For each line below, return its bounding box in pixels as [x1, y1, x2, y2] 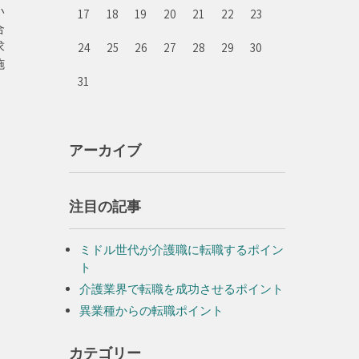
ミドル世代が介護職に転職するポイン [79, 242, 284, 257]
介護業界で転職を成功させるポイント [79, 281, 284, 296]
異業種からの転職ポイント [79, 303, 224, 318]
